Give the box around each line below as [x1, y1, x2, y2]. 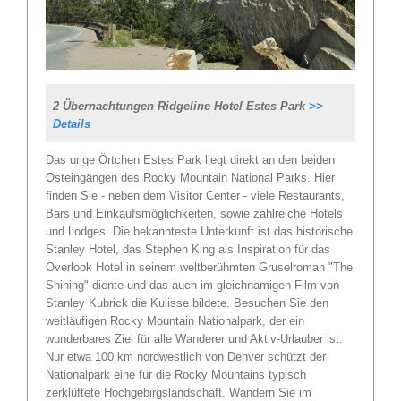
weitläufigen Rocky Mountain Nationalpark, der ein [46, 313, 304, 328]
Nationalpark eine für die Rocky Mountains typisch [46, 367, 306, 381]
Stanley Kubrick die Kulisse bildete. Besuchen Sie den [46, 295, 328, 310]
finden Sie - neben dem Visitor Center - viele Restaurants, [46, 188, 345, 202]
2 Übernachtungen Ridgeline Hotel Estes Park [53, 98, 309, 113]
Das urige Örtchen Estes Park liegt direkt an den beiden [46, 152, 335, 166]
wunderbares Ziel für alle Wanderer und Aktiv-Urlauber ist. [46, 331, 343, 346]
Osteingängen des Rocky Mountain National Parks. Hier [46, 170, 335, 184]
